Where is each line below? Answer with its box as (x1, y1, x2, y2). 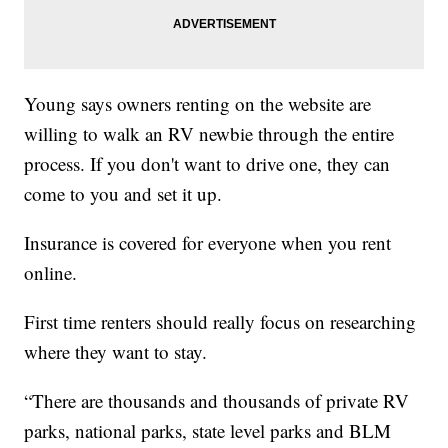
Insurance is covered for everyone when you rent (24, 230, 392, 256)
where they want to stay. (24, 339, 208, 365)
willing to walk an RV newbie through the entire (24, 121, 395, 147)
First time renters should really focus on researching (24, 309, 417, 335)
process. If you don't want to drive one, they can (24, 151, 391, 177)
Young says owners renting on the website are (24, 91, 372, 117)
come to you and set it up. (24, 181, 223, 207)
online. (24, 260, 78, 286)
